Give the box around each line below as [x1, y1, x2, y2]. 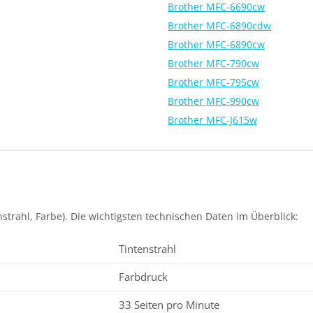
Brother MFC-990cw [168, 94, 259, 108]
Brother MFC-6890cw [168, 37, 265, 51]
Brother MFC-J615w [168, 112, 257, 126]
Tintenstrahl [119, 242, 177, 256]
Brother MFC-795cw [168, 75, 259, 89]
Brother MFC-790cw [168, 56, 259, 70]
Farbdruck [119, 270, 168, 284]
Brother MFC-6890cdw [168, 18, 271, 32]
